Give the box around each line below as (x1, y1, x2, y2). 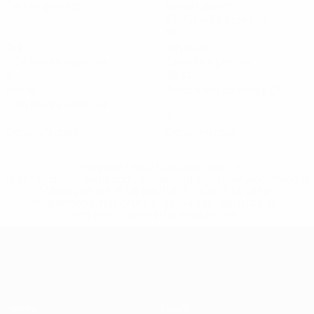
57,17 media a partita (165, 12, 266, 27)
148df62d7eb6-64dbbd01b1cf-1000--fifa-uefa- (39, 183, 275, 198)
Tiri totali (165, 40, 211, 55)
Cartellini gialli (6, 124, 78, 139)
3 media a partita (165, 54, 250, 69)
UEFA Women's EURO (118, 230, 224, 245)
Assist (6, 82, 36, 97)
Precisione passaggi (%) (165, 82, 289, 97)
